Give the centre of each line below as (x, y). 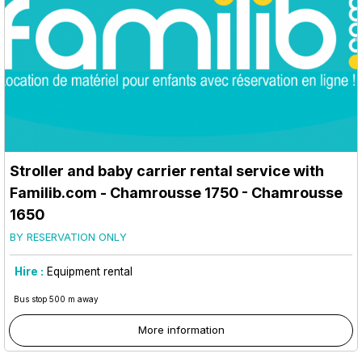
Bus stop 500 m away (56, 299)
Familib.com (53, 192)
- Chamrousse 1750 (168, 192)
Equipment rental (90, 271)
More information (181, 329)
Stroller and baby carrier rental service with (167, 170)
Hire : (29, 271)
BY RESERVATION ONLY (68, 236)
